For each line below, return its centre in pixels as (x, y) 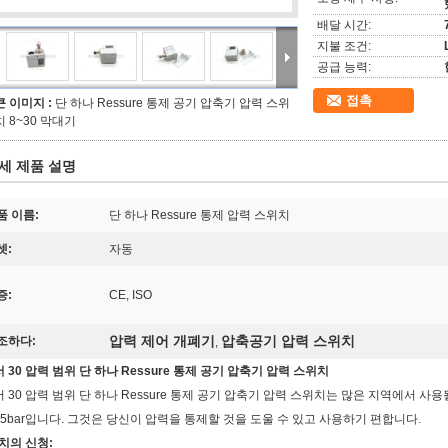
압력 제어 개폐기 (162, 341)
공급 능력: (344, 67)
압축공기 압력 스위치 (288, 341)
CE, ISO (130, 295)
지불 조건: (344, 46)
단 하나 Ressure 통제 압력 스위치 (199, 215)
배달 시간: (344, 25)
